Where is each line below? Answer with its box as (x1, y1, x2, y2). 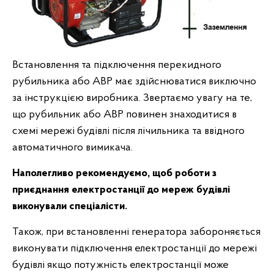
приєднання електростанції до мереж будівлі (12, 183, 230, 196)
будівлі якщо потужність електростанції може (12, 259, 229, 271)
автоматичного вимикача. (12, 141, 133, 154)
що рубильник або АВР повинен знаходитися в (12, 108, 237, 120)
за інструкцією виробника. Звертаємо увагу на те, (12, 92, 252, 104)
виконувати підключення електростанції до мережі (12, 242, 257, 254)
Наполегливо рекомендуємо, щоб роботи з (12, 167, 217, 179)
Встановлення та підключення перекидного (12, 59, 221, 71)
